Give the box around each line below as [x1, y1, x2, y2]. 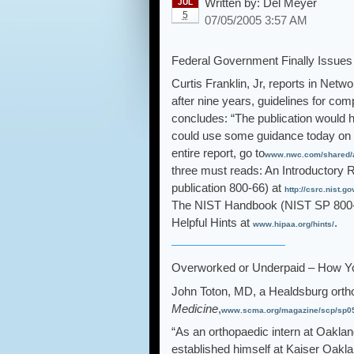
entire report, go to [171, 146, 265, 160]
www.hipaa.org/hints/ [253, 220, 334, 229]
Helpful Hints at [171, 216, 253, 230]
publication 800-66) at [171, 181, 284, 195]
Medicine [171, 301, 218, 315]
